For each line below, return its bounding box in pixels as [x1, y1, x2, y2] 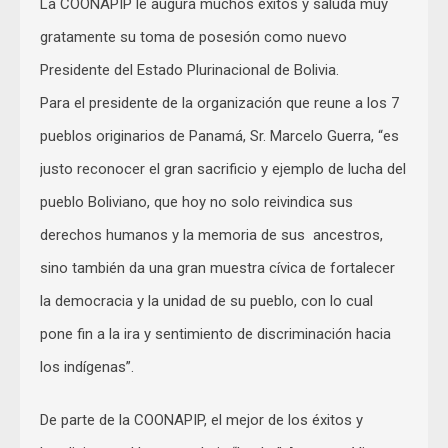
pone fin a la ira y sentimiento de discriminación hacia [40, 324, 391, 343]
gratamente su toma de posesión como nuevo [40, 27, 347, 46]
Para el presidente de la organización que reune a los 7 [40, 93, 399, 112]
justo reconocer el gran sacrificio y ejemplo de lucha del [40, 159, 406, 178]
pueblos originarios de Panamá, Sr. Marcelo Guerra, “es [40, 126, 399, 145]
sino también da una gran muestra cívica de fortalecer [40, 258, 395, 277]
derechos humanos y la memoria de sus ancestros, [40, 225, 383, 244]
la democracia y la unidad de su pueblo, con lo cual [40, 291, 373, 310]
